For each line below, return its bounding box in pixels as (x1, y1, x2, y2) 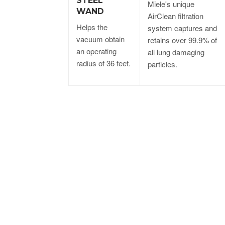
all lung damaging (148, 46, 204, 57)
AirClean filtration (148, 10, 203, 21)
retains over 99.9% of (148, 34, 217, 45)
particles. (148, 58, 177, 69)
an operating (76, 45, 117, 56)
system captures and (148, 22, 217, 33)
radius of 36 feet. (76, 57, 131, 68)
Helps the (76, 21, 107, 32)
